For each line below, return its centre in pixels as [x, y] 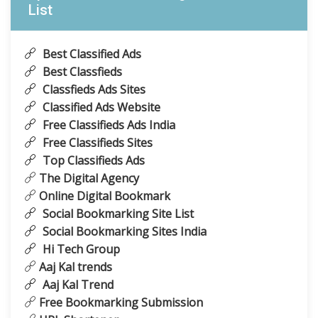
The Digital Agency [88, 178]
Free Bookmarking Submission [120, 302]
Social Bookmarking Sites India [123, 231]
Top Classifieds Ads [92, 160]
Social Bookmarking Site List [117, 214]
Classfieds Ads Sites [93, 89]
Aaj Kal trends [74, 267]
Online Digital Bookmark [103, 196]
